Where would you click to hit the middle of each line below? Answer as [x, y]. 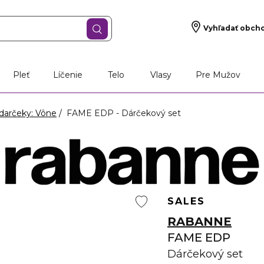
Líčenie [68, 75]
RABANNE [199, 222]
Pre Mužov [218, 75]
